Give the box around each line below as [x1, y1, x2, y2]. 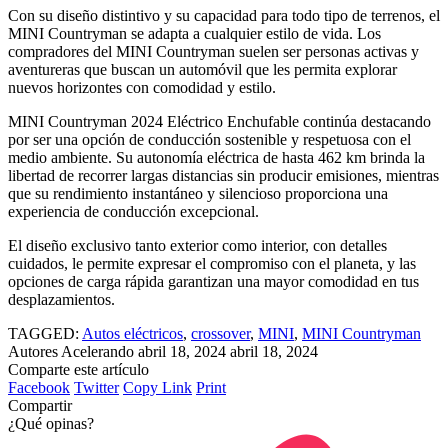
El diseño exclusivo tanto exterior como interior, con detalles [8, 236, 387, 254]
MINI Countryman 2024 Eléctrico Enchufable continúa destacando [8, 112, 431, 130]
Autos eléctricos [82, 324, 183, 342]
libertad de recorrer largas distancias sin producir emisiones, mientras [8, 166, 439, 184]
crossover [191, 324, 250, 342]
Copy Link [123, 378, 192, 396]
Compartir [8, 396, 72, 414]
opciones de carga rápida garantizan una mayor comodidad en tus [8, 272, 419, 290]
